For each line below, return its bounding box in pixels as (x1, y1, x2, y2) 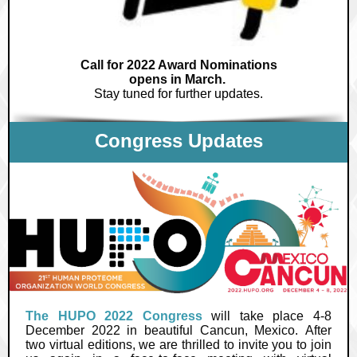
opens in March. (128, 73, 229, 86)
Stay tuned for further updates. (94, 87, 263, 100)
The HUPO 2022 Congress (25, 309, 202, 323)
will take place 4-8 (202, 309, 332, 323)
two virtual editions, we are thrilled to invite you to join (25, 338, 331, 351)
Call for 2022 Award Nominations (80, 58, 277, 72)
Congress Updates (94, 130, 263, 151)
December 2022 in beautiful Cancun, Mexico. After (25, 324, 331, 337)
